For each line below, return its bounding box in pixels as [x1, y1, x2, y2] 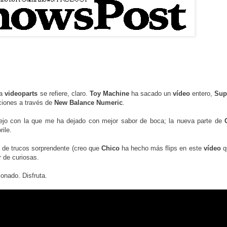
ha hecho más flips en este [119, 144, 204, 153]
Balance [69, 99, 94, 107]
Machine [102, 90, 129, 98]
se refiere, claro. [37, 90, 90, 98]
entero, [190, 90, 215, 98]
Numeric [96, 99, 123, 107]
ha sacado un [129, 90, 173, 98]
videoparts [5, 90, 38, 98]
